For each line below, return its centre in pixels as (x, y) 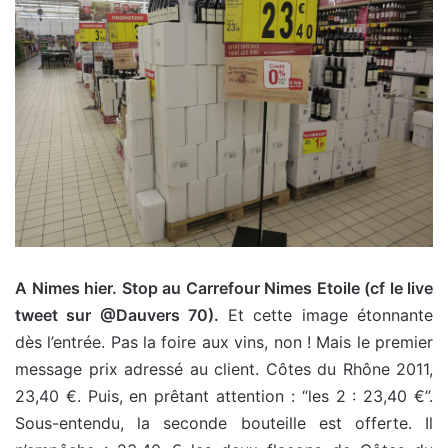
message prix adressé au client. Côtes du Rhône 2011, (224, 368)
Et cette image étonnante (330, 314)
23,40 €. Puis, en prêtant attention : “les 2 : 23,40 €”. (224, 395)
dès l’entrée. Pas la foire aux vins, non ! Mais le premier (224, 341)
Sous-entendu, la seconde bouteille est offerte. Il (224, 422)
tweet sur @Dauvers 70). (121, 314)
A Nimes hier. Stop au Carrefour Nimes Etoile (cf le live (224, 287)
